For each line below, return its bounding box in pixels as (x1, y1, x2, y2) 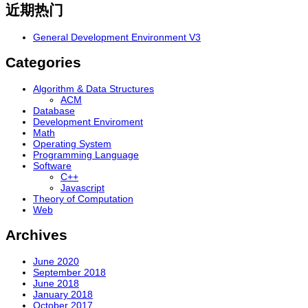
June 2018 (33, 277, 79, 289)
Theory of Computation (33, 192, 133, 204)
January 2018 (33, 288, 93, 300)
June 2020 (33, 255, 79, 267)
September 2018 (33, 266, 106, 278)
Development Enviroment (33, 115, 143, 127)
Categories (5, 54, 81, 71)
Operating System (33, 137, 111, 149)
